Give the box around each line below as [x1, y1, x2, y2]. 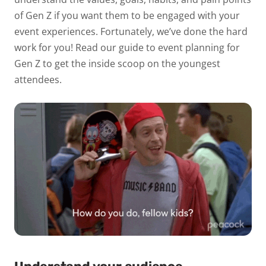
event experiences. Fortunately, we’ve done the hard [14, 24, 248, 38]
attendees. [14, 72, 62, 86]
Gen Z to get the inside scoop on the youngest [14, 56, 220, 70]
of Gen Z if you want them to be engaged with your [14, 8, 240, 22]
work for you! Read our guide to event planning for [14, 40, 240, 54]
